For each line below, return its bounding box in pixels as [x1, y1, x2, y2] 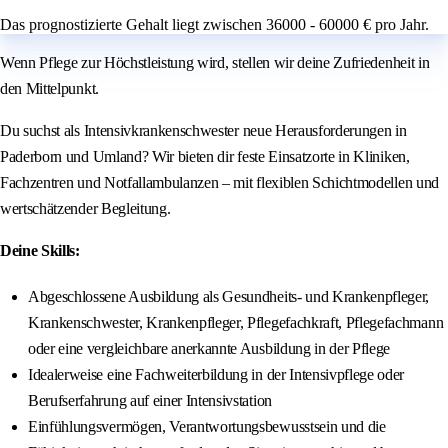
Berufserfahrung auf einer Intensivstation [28, 392, 272, 410]
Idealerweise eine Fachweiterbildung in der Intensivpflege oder [28, 366, 405, 384]
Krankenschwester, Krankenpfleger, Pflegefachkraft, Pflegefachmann [28, 314, 444, 332]
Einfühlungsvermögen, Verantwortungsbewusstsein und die [28, 418, 386, 436]
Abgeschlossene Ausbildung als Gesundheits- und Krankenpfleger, [28, 288, 430, 306]
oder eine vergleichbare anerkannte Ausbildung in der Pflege [28, 340, 391, 358]
